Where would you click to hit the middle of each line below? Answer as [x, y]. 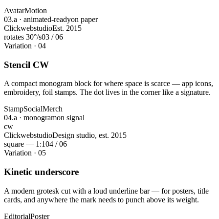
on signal [71, 118]
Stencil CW [26, 65]
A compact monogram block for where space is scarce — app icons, [109, 84]
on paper [84, 19]
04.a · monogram [30, 118]
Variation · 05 [25, 153]
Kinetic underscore [41, 172]
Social [33, 109]
